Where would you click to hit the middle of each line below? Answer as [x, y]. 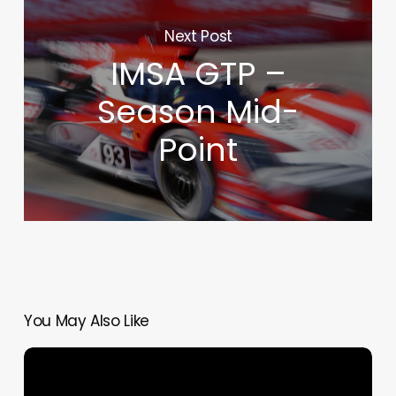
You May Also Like [87, 321]
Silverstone [56, 358]
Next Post [198, 37]
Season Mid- [198, 112]
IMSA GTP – [198, 74]
